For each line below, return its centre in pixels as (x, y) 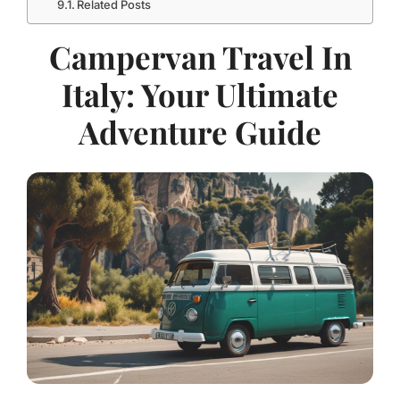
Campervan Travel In (200, 57)
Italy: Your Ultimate (200, 94)
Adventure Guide (200, 132)
